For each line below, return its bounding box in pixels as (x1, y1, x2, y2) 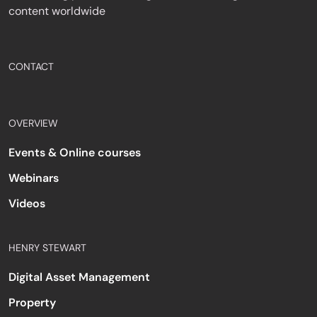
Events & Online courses (8, 145, 141, 161)
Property (8, 295, 56, 311)
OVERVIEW (8, 117, 58, 130)
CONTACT (8, 60, 54, 74)
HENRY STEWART (8, 241, 86, 255)
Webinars (8, 171, 59, 186)
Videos (8, 196, 45, 212)
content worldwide (8, 4, 105, 19)
